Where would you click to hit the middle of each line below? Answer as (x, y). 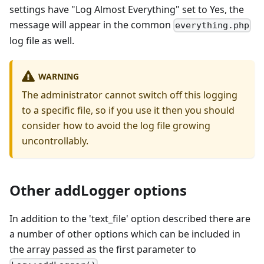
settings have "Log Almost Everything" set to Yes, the (127, 9)
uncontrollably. (55, 141)
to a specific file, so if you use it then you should (128, 110)
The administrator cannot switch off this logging (130, 95)
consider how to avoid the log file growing (116, 126)
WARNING (58, 76)
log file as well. (42, 40)
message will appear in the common (91, 24)
